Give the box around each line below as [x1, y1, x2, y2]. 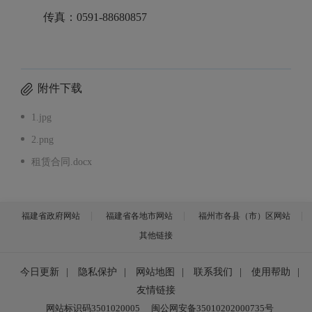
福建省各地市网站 [106, 211, 173, 221]
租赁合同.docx [31, 157, 92, 167]
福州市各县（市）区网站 [198, 211, 290, 221]
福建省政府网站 [22, 211, 80, 221]
